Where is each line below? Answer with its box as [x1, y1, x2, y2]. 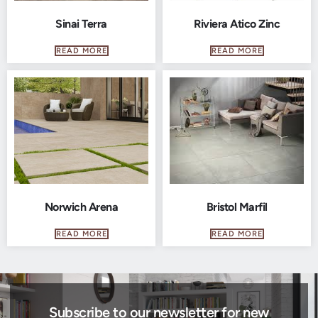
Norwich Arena [44, 200, 119, 214]
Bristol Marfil [206, 200, 268, 214]
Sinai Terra [55, 17, 107, 31]
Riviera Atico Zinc [194, 17, 280, 31]
